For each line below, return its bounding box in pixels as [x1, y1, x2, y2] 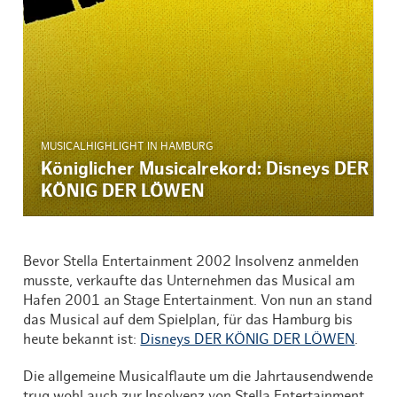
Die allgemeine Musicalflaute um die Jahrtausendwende [23, 369, 374, 384]
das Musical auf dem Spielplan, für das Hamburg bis [23, 312, 354, 327]
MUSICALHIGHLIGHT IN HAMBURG [41, 140, 214, 152]
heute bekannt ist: [23, 331, 141, 346]
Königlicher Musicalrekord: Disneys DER [41, 160, 370, 178]
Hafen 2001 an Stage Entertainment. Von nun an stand [23, 292, 373, 307]
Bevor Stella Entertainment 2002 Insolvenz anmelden [23, 253, 360, 269]
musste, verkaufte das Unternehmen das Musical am [23, 273, 355, 288]
